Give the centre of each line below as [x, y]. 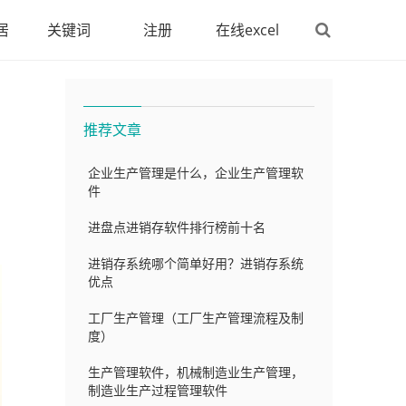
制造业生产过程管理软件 [158, 390]
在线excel [247, 30]
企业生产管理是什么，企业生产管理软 [196, 173]
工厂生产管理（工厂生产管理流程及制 [196, 318]
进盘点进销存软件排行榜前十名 [177, 227]
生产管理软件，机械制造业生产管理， [196, 372]
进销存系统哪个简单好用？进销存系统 [196, 263]
